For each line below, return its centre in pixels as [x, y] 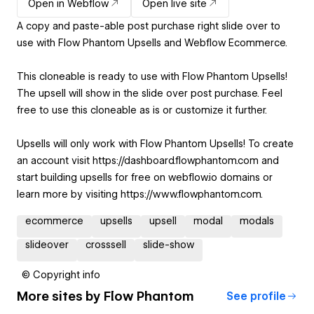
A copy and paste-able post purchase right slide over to [149, 26]
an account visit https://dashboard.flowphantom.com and [148, 160]
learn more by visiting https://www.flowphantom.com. [140, 194]
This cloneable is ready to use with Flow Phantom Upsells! [152, 76]
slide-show [169, 244]
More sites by [60, 296]
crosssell [106, 244]
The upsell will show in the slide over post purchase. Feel [150, 93]
